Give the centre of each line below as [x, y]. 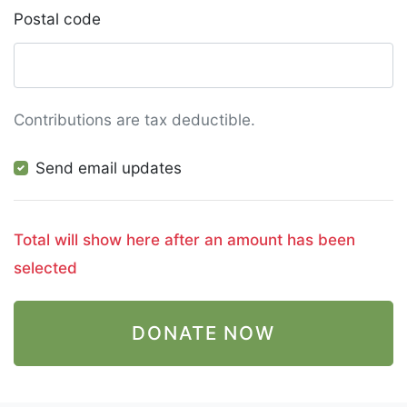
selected [45, 267]
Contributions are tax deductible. [134, 120]
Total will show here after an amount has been [70, 239]
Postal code [57, 19]
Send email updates [109, 168]
